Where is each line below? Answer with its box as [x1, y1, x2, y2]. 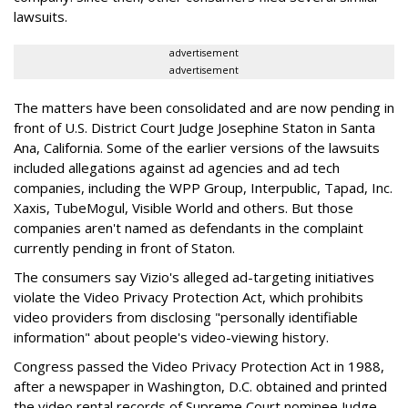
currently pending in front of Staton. [14, 238, 235, 257]
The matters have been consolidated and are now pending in [14, 97, 394, 117]
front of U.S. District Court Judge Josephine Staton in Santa [14, 117, 375, 137]
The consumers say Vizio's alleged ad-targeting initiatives [14, 267, 374, 286]
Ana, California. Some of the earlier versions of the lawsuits [14, 138, 380, 157]
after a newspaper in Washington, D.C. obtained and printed [14, 376, 387, 395]
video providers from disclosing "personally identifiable [14, 307, 358, 326]
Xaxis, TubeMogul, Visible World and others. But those [14, 198, 353, 217]
